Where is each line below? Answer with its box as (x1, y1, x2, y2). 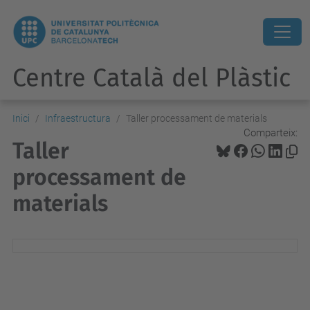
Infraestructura (45, 113, 111, 124)
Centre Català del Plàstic (12, 63, 291, 93)
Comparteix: (244, 126, 298, 139)
